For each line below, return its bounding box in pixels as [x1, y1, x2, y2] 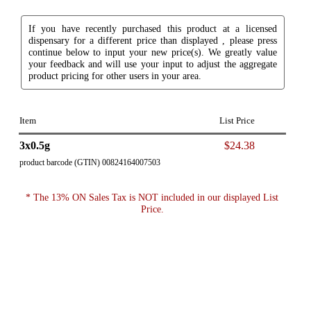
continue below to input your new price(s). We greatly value [28, 46, 277, 58]
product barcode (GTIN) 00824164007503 [19, 157, 160, 167]
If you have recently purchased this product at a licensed [28, 22, 277, 34]
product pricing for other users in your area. [28, 69, 201, 81]
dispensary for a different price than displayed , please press [28, 34, 277, 46]
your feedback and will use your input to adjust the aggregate [28, 58, 277, 69]
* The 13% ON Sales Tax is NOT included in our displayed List [26, 191, 279, 203]
